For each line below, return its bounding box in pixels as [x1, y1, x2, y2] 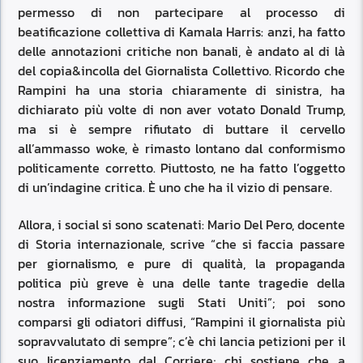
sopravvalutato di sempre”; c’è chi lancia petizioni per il [18, 331, 345, 351]
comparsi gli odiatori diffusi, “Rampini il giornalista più [18, 311, 345, 331]
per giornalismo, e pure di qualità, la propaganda [18, 253, 345, 273]
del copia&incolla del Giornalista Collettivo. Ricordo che [18, 60, 345, 80]
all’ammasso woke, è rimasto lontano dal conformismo [18, 138, 345, 158]
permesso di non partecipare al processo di [18, 2, 345, 22]
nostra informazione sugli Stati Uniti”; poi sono [18, 292, 345, 312]
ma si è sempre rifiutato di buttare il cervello [18, 118, 345, 139]
